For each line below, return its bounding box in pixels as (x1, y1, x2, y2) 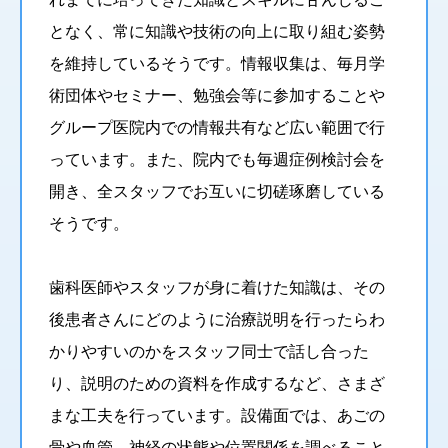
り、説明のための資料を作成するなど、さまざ (49, 371, 385, 394)
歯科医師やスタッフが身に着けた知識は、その (49, 275, 385, 298)
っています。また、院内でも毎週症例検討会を (49, 147, 385, 170)
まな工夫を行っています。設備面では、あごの (49, 403, 385, 426)
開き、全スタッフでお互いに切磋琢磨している (49, 179, 385, 202)
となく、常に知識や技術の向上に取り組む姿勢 (49, 19, 385, 42)
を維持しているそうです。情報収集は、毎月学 (49, 51, 385, 74)
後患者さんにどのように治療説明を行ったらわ (49, 307, 385, 330)
